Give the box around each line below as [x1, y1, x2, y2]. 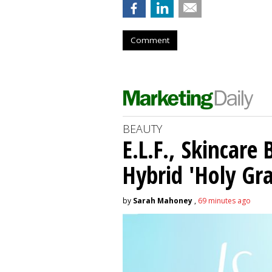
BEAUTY [123, 121, 162, 136]
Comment [131, 34, 169, 46]
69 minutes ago [198, 195, 251, 206]
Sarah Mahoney [133, 195, 192, 206]
